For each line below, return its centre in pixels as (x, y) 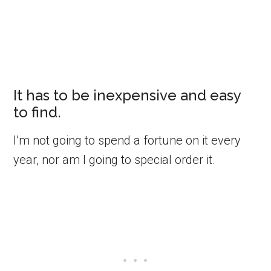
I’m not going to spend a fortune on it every (127, 140)
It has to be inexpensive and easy (127, 95)
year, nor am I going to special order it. (115, 159)
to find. (38, 112)
